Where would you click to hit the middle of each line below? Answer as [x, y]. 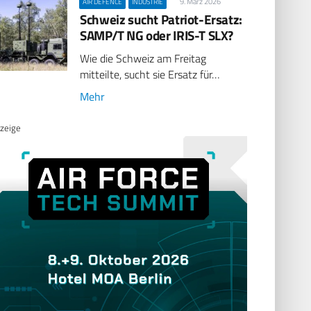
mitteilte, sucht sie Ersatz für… [150, 75]
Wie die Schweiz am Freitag [143, 59]
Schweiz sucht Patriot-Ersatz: [161, 19]
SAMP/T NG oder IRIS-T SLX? [157, 35]
